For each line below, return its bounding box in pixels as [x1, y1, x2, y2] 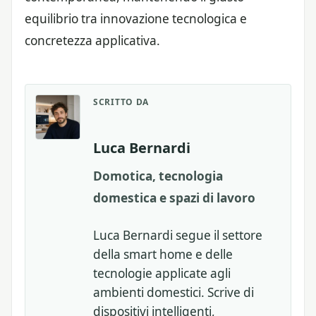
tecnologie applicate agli [93, 265, 231, 281]
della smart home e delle [93, 245, 233, 262]
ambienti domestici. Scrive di [93, 284, 254, 300]
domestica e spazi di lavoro [93, 190, 255, 207]
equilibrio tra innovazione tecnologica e [25, 11, 247, 28]
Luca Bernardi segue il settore [93, 226, 262, 243]
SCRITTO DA [93, 96, 150, 109]
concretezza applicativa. [25, 32, 160, 49]
